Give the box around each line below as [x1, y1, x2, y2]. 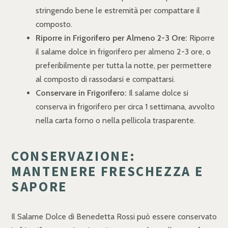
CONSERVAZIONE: [11, 147, 136, 164]
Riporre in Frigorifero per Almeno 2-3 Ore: [36, 33, 187, 43]
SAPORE [11, 178, 67, 195]
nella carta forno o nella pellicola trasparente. [36, 115, 195, 125]
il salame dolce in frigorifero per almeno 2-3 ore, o [36, 46, 211, 56]
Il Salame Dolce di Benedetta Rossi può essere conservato [11, 211, 217, 221]
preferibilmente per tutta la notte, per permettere [36, 60, 212, 70]
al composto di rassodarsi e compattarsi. [36, 74, 175, 84]
